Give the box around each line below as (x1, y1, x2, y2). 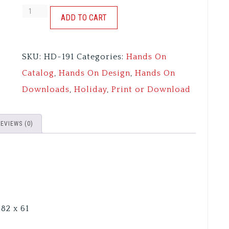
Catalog (21, 68, 54, 78)
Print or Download (111, 85, 191, 95)
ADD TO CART (60, 13, 107, 23)
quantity (21, 39, 57, 49)
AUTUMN (21, 6, 61, 16)
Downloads (21, 85, 70, 95)
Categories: (76, 52, 126, 62)
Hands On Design (58, 68, 130, 78)
